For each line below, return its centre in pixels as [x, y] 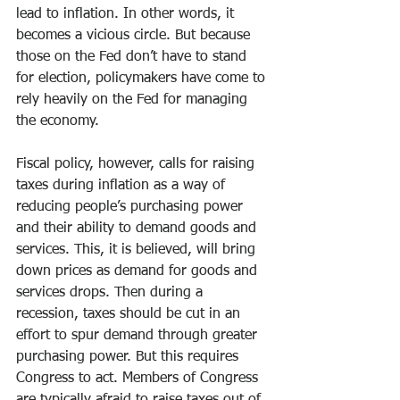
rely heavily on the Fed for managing [134, 100]
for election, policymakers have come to [143, 79]
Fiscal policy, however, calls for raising [137, 164]
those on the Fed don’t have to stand [133, 57]
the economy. [58, 121]
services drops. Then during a [112, 293]
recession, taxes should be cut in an [130, 314]
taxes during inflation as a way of [123, 186]
